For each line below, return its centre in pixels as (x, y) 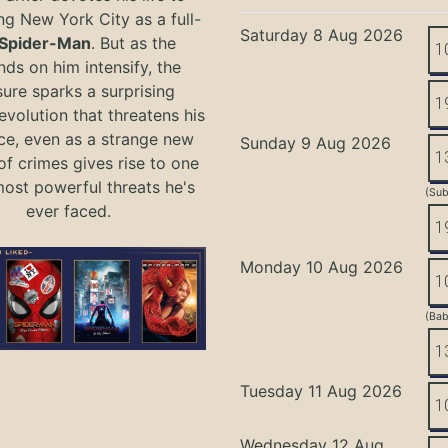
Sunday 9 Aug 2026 (316, 142)
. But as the (134, 42)
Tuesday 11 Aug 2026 (321, 390)
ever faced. (68, 210)
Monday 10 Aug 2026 (322, 266)
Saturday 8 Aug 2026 (322, 34)
